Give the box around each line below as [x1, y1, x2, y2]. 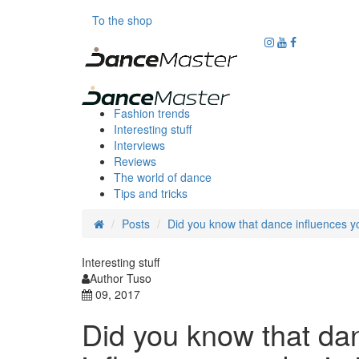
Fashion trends [114, 104, 190, 121]
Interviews [114, 136, 165, 153]
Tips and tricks [114, 184, 188, 201]
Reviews [114, 152, 156, 169]
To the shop [92, 12, 152, 28]
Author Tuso [90, 269, 151, 286]
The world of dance [114, 168, 212, 185]
